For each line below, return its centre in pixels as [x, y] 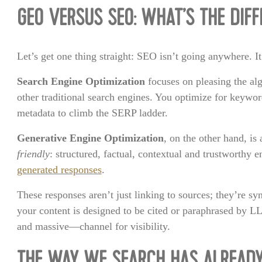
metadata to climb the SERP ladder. [92, 113]
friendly [33, 154]
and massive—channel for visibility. [93, 226]
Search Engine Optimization [81, 81]
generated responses [59, 170]
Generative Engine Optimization [90, 138]
